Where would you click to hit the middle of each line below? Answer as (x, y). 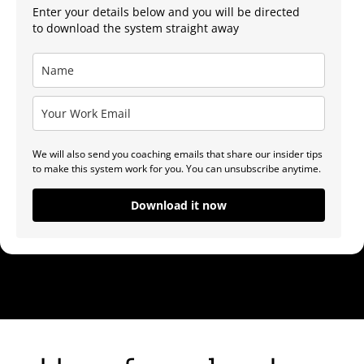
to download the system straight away (136, 28)
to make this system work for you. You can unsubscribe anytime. (177, 169)
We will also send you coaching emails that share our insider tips (178, 154)
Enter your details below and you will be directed (166, 12)
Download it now (179, 206)
